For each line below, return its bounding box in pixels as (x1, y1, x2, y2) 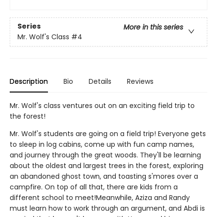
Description (10, 77, 48, 86)
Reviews (127, 77, 154, 86)
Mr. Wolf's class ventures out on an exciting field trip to (10, 101, 195, 110)
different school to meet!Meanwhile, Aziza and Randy (10, 193, 190, 202)
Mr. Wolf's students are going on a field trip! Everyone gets (10, 129, 206, 139)
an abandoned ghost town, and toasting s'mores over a (10, 171, 198, 181)
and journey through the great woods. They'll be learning (10, 150, 201, 160)
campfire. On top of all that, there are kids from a (10, 182, 178, 192)
